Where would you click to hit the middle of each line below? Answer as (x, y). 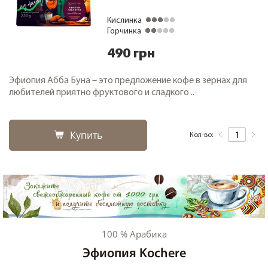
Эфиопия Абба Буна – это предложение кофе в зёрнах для (128, 81)
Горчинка (124, 31)
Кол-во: (201, 135)
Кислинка (124, 21)
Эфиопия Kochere (134, 254)
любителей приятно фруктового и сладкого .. (102, 93)
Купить (86, 135)
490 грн (131, 54)
